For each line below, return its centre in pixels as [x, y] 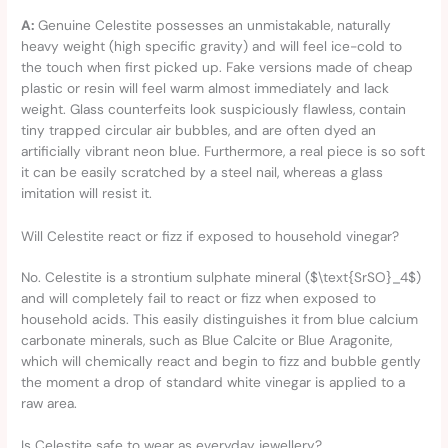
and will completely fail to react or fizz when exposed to [199, 297]
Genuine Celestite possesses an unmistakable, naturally [213, 24]
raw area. [49, 402]
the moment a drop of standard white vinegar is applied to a [213, 381]
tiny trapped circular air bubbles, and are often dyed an [199, 129]
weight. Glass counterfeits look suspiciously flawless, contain [214, 108]
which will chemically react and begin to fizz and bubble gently [221, 360]
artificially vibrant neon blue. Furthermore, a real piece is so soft [223, 150]
